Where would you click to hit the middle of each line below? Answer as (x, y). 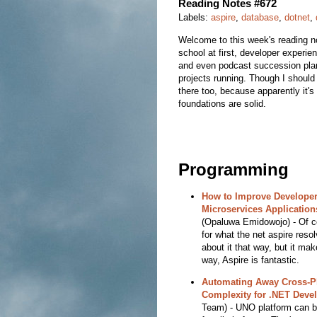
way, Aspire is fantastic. (250, 260)
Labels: (195, 18)
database (260, 18)
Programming (234, 170)
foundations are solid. (222, 104)
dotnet (297, 18)
